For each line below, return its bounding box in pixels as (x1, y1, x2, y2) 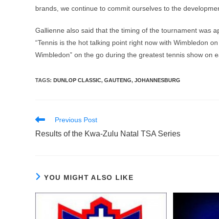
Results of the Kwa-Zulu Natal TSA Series (35, 130, 180, 138)
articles (35, 133, 57, 141)
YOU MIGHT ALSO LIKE (44, 174, 134, 181)
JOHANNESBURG (134, 77, 180, 83)
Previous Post (55, 116, 97, 124)
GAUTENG (104, 77, 131, 83)
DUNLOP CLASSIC (53, 77, 101, 83)
